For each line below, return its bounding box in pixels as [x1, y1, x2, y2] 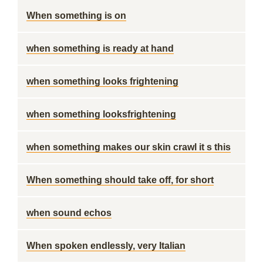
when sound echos [26, 208, 112, 218]
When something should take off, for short [26, 175, 214, 185]
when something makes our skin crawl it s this [26, 142, 231, 152]
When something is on [26, 11, 126, 21]
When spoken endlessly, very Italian [26, 241, 186, 251]
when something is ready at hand [26, 43, 174, 53]
